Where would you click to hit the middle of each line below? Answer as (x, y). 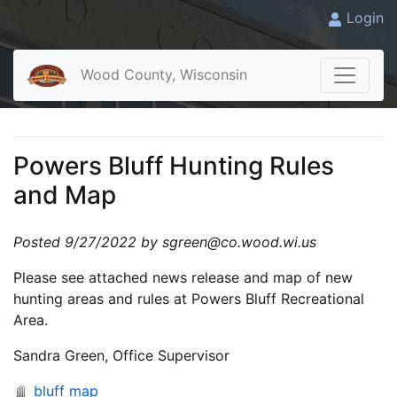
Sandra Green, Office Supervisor (121, 356)
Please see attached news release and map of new (183, 278)
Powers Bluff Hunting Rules (174, 166)
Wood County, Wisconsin (163, 74)
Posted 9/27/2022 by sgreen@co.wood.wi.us (165, 242)
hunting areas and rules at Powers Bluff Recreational (189, 299)
